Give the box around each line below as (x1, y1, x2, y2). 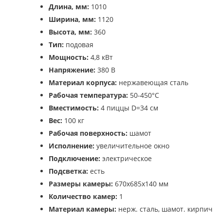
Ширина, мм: (49, 15, 96, 24)
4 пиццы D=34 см (99, 103, 158, 112)
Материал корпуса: (49, 78, 117, 87)
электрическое (100, 154, 152, 163)
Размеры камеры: (49, 179, 113, 188)
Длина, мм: (49, 2, 89, 11)
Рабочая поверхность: (49, 128, 127, 138)
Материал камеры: (49, 204, 116, 214)
